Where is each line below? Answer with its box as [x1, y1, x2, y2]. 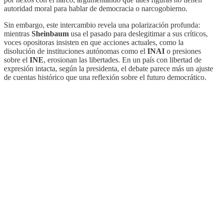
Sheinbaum [31, 29, 69, 38]
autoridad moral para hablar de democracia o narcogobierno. [4, 4, 187, 13]
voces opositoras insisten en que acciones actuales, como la [4, 38, 184, 46]
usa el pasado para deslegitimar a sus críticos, [69, 29, 208, 38]
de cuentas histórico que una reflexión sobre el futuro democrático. [4, 73, 206, 81]
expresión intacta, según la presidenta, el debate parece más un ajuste [4, 64, 213, 73]
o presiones [167, 46, 201, 55]
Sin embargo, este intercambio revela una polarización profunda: [4, 20, 200, 29]
